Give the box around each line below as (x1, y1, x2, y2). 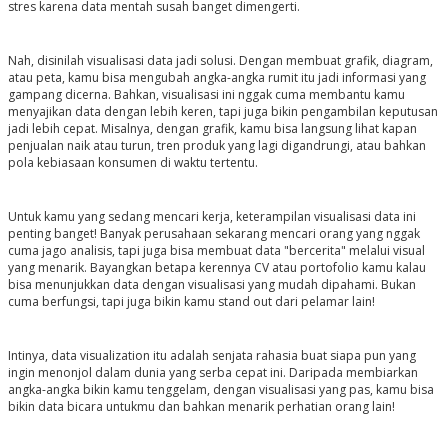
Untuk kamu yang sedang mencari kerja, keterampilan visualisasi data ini (7, 208, 416, 226)
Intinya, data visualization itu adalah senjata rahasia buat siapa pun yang (7, 347, 416, 365)
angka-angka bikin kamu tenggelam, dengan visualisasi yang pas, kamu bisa (7, 381, 434, 399)
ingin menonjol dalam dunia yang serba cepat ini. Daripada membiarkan (7, 364, 418, 382)
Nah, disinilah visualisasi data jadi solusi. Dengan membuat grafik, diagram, (7, 52, 433, 70)
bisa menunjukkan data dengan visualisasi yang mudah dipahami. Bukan (7, 276, 416, 294)
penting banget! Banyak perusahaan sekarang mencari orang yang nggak (7, 225, 420, 243)
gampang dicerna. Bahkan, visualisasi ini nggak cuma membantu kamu (7, 86, 405, 104)
